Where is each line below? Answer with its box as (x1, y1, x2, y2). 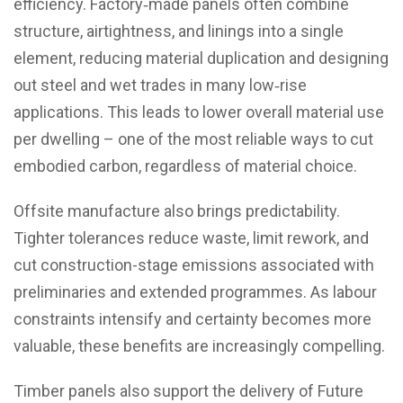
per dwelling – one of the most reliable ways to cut (13, 130, 373, 149)
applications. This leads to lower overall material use (13, 103, 384, 122)
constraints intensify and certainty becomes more (13, 309, 372, 329)
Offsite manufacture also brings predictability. (13, 201, 340, 221)
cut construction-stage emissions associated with (13, 255, 374, 275)
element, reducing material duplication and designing (13, 49, 389, 68)
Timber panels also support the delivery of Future (13, 381, 363, 401)
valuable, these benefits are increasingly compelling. (13, 336, 385, 356)
